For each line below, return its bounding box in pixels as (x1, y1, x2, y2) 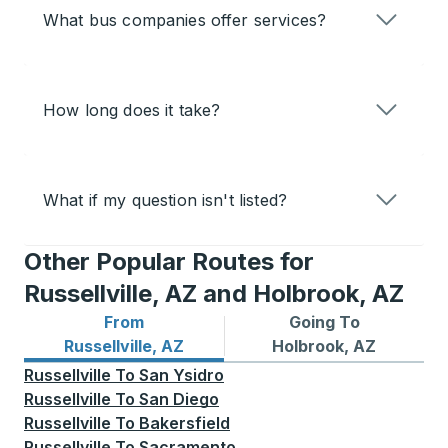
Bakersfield (139, 413, 230, 434)
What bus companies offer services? (43, 10, 327, 31)
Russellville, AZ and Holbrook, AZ (24, 279, 404, 309)
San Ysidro (139, 365, 224, 386)
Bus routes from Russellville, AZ (24, 335, 277, 356)
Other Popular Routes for (24, 247, 314, 277)
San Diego (139, 389, 219, 410)
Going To (288, 312, 360, 333)
